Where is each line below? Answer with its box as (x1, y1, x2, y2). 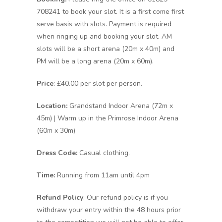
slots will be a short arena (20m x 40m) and (37, 44, 174, 54)
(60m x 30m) (37, 126, 75, 135)
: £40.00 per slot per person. (54, 79, 142, 88)
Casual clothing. (77, 148, 130, 158)
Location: (37, 101, 67, 111)
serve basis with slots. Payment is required (37, 19, 171, 29)
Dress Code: (37, 148, 77, 158)
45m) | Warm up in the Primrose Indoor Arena (37, 113, 178, 123)
